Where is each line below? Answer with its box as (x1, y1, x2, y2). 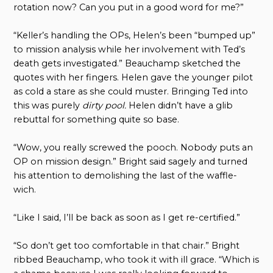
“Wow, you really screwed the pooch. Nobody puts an (13, 141, 253, 153)
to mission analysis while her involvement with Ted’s (13, 43, 246, 55)
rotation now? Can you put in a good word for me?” (13, 1, 244, 13)
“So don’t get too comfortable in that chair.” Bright (13, 239, 240, 251)
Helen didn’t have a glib (126, 99, 233, 111)
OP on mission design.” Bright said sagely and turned (13, 155, 248, 167)
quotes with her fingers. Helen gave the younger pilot (13, 71, 253, 83)
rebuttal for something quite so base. (13, 113, 180, 125)
